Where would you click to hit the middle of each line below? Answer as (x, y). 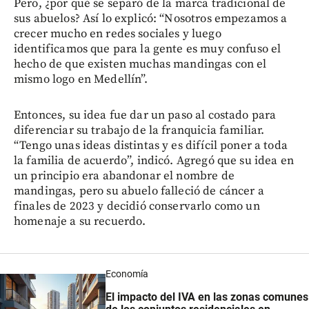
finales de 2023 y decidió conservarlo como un (137, 207)
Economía (127, 274)
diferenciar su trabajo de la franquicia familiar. (139, 131)
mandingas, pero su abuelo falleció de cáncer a (139, 191)
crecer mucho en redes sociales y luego (118, 34)
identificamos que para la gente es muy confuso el (148, 49)
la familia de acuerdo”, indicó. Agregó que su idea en (154, 161)
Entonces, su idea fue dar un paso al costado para (145, 116)
